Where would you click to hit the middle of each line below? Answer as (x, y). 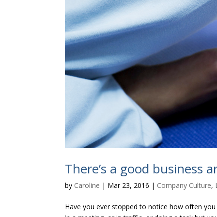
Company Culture (184, 186)
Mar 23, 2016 (129, 186)
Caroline (87, 186)
